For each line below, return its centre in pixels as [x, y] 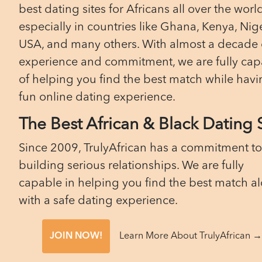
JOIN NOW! [76, 236]
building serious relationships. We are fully [131, 166]
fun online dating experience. [97, 98]
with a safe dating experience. [98, 201]
